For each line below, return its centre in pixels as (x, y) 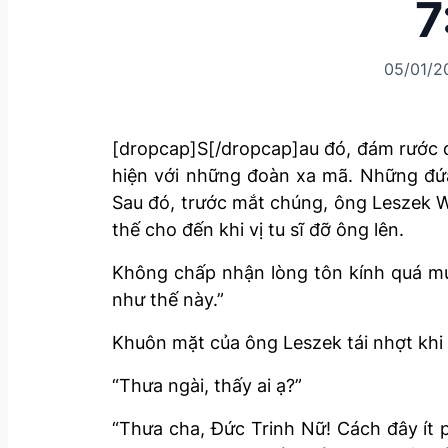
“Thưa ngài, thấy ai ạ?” (207, 385)
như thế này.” (168, 299)
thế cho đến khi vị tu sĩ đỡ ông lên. (258, 229)
